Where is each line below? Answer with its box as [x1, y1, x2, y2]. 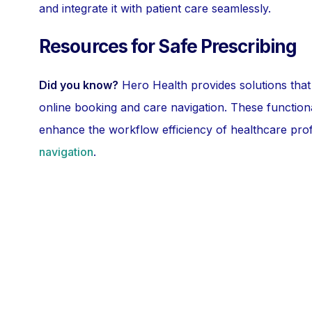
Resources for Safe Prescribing [39, 36, 297, 57]
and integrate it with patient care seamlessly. [39, 1, 271, 15]
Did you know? [39, 78, 118, 92]
